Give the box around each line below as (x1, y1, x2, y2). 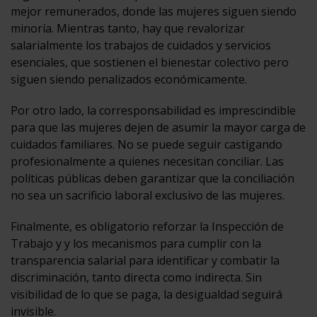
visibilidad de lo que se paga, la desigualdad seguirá (11, 286, 282, 302)
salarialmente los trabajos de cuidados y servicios (11, 37, 271, 53)
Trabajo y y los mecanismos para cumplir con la (11, 235, 261, 251)
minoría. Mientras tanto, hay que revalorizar (11, 20, 245, 36)
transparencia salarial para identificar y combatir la (11, 252, 279, 268)
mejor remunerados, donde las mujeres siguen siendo (11, 3, 296, 19)
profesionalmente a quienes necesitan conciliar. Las (11, 153, 284, 169)
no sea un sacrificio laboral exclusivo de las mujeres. (11, 187, 284, 203)
